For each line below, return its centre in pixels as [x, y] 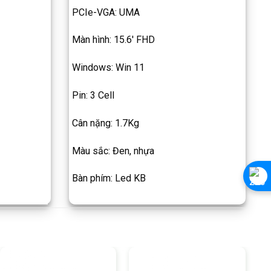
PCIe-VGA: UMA [106, 12]
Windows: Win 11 [108, 68]
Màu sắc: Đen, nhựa [113, 151]
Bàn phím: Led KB [109, 178]
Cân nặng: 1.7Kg [105, 123]
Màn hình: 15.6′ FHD [113, 40]
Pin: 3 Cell [93, 95]
